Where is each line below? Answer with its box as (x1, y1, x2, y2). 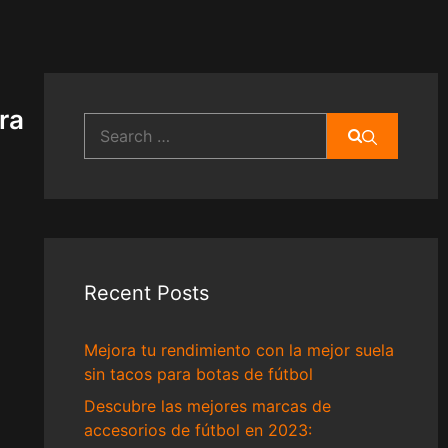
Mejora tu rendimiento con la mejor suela (83, 340, 394, 360)
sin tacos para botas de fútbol (83, 364, 313, 384)
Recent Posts (83, 281, 209, 305)
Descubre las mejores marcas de (83, 396, 331, 416)
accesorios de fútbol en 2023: (83, 420, 312, 440)
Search (82, 114, 135, 134)
